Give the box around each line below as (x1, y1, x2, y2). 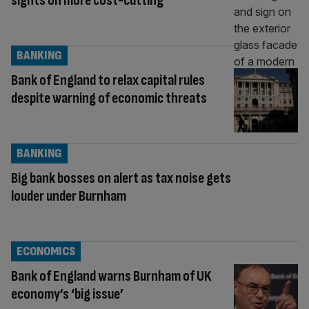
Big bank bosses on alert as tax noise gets (11, 168, 231, 188)
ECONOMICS (17, 243, 75, 259)
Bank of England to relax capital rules (11, 70, 205, 90)
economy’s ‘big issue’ (11, 284, 123, 303)
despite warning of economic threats (11, 88, 207, 108)
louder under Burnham (11, 186, 126, 206)
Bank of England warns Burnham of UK (11, 266, 212, 286)
